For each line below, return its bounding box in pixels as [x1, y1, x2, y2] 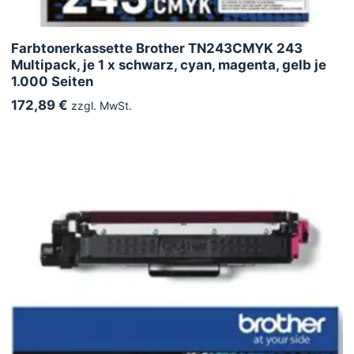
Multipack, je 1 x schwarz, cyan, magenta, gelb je [11, 56, 326, 73]
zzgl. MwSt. [68, 98, 132, 112]
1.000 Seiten [11, 73, 93, 89]
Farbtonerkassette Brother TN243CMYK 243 [11, 40, 303, 56]
